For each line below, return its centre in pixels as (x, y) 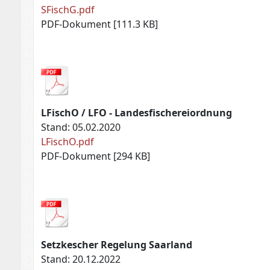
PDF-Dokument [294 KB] (96, 156)
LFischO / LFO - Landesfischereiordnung (137, 113)
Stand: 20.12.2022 (81, 259)
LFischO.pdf (68, 142)
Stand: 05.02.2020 (81, 127)
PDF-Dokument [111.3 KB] (100, 24)
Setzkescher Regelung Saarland (117, 245)
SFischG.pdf (68, 10)
